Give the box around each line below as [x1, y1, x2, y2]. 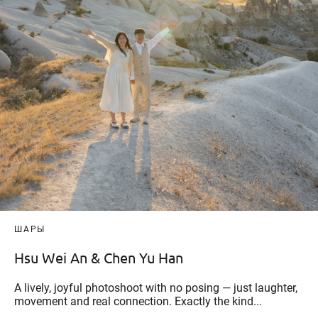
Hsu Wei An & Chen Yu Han [14, 248, 183, 267]
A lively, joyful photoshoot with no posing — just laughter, [14, 281, 297, 295]
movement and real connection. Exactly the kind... [14, 295, 262, 309]
